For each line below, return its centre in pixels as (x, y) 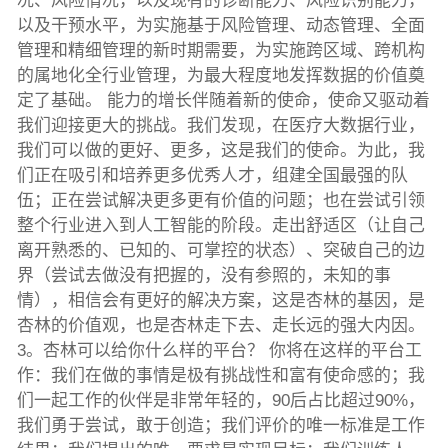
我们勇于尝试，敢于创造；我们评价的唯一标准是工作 (220, 426)
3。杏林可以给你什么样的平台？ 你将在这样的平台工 (219, 351)
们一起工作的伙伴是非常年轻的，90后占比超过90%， (220, 401)
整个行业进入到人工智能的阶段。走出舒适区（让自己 (220, 226)
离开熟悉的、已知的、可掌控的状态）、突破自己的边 (220, 251)
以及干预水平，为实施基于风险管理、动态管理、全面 (220, 26)
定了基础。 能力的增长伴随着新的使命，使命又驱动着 (223, 101)
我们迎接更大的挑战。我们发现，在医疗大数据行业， (220, 126)
